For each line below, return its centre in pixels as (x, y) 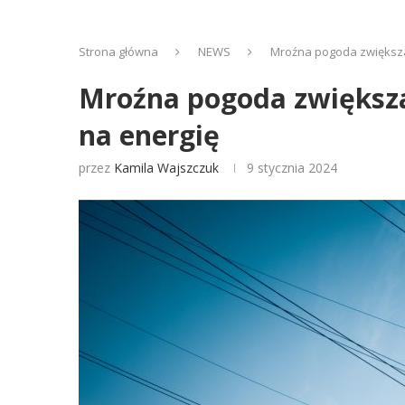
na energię (149, 135)
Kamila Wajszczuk (166, 168)
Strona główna (118, 52)
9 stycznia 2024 (292, 168)
